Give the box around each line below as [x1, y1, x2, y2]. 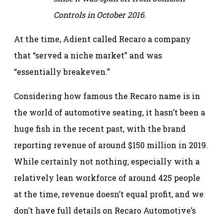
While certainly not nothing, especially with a [14, 156, 200, 166]
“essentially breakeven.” [14, 66, 110, 77]
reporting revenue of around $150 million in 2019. [14, 139, 208, 150]
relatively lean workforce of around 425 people [14, 172, 200, 183]
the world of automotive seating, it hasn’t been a [14, 107, 205, 117]
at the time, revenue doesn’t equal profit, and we [14, 188, 204, 199]
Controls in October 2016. [54, 9, 146, 20]
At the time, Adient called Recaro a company [14, 33, 191, 44]
